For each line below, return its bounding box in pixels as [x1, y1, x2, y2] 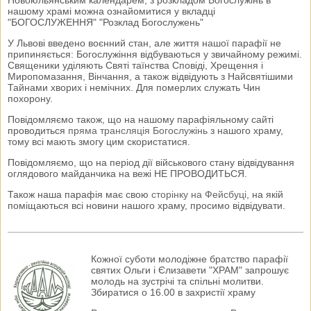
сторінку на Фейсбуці [151, 189, 246, 201]
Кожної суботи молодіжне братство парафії [91, 253, 288, 265]
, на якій [246, 189, 283, 201]
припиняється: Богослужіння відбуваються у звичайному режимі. [8, 49, 302, 60]
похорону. [8, 93, 53, 105]
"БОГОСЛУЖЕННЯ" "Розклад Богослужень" [8, 17, 203, 28]
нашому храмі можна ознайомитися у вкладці [8, 6, 215, 17]
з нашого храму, [208, 125, 283, 137]
